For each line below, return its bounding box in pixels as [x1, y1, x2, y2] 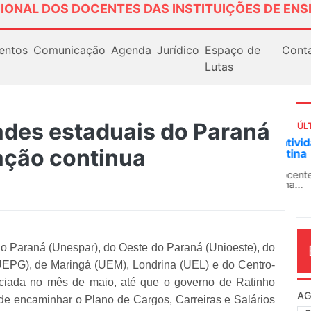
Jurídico [156, 42, 199, 57]
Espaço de [204, 42, 260, 57]
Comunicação [33, 42, 106, 57]
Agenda [110, 42, 151, 57]
